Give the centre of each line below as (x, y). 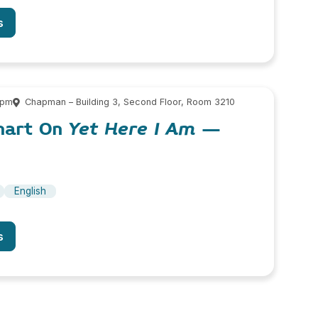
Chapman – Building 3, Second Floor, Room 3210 (130, 102)
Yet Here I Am (132, 128)
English (30, 191)
